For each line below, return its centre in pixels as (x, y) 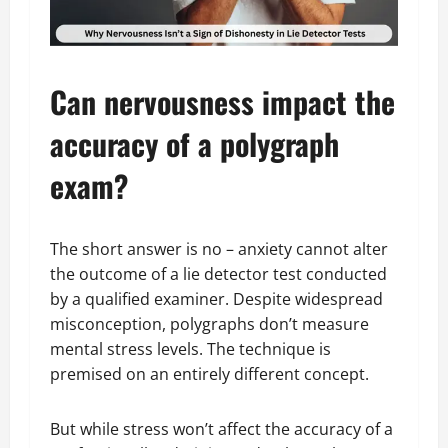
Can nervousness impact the (222, 102)
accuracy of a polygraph (194, 144)
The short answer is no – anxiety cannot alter (219, 249)
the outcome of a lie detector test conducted (218, 274)
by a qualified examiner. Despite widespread (216, 299)
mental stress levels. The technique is (190, 349)
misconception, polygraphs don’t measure (209, 324)
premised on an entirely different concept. (213, 374)
